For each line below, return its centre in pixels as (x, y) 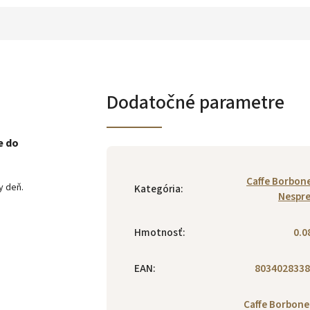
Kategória (157, 189)
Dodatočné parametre (195, 102)
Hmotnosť (158, 232)
